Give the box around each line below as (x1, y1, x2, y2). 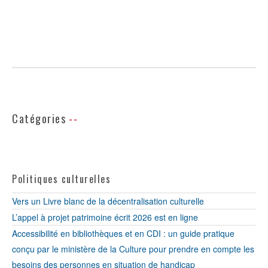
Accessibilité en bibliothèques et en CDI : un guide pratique (12, 227, 234, 239)
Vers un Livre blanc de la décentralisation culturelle (12, 195, 204, 207)
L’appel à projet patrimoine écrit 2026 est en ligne (12, 211, 198, 223)
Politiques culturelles (12, 172, 111, 186)
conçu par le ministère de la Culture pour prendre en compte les (12, 243, 254, 255)
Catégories (12, 111, 66, 126)
